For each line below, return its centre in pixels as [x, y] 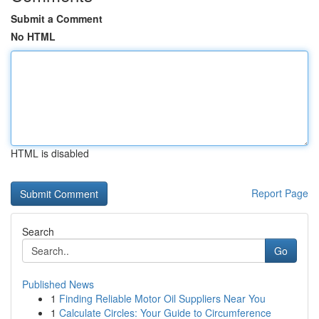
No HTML [33, 36]
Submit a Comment [57, 19]
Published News [58, 284]
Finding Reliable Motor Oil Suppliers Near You [162, 298]
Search [38, 231]
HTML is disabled [50, 153]
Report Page [280, 193]
